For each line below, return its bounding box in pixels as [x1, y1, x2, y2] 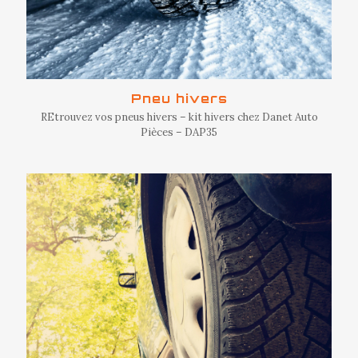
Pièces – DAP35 [141, 125, 217, 139]
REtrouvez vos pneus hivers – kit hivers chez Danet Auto [40, 110, 318, 124]
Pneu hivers [130, 90, 228, 106]
